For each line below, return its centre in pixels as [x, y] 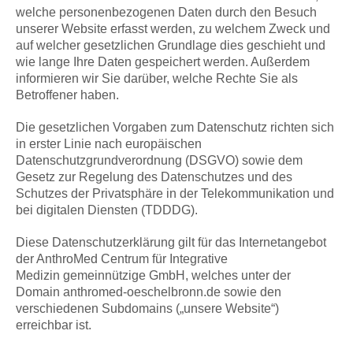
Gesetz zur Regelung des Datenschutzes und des [154, 177]
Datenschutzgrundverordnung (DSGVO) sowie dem [159, 161]
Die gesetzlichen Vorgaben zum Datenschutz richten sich [175, 128]
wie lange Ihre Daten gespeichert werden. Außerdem [163, 62]
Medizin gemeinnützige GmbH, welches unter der [153, 276]
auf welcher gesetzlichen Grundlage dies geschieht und [171, 46]
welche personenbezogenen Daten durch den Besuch [166, 13]
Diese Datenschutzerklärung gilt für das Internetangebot [171, 243]
